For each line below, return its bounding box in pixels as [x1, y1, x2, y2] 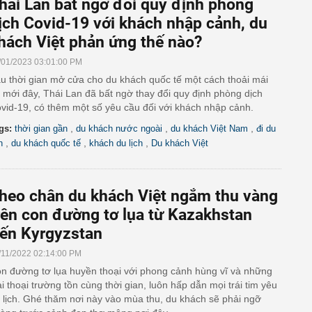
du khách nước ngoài [76, 123, 162, 134]
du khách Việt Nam [171, 123, 248, 134]
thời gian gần [15, 123, 68, 134]
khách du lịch [89, 138, 143, 148]
